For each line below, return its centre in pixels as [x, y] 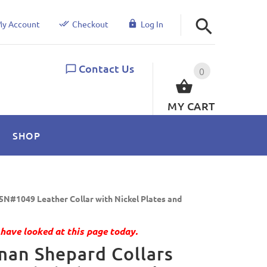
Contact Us [107, 68]
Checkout [90, 24]
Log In [152, 24]
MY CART [191, 105]
